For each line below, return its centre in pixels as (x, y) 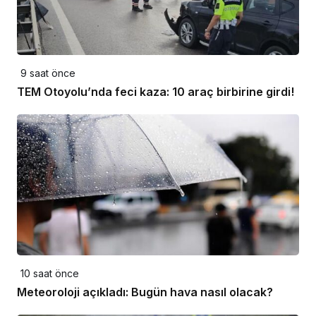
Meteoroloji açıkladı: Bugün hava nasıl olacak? (145, 292)
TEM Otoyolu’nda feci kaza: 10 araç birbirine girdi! (156, 91)
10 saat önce (50, 273)
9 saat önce (48, 73)
